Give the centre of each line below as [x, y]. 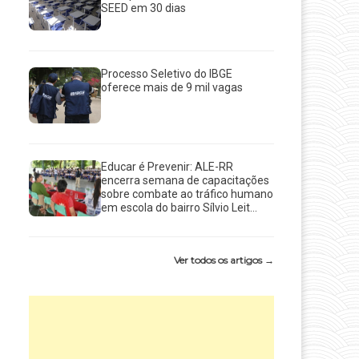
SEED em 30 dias [144, 8]
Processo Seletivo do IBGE [167, 74]
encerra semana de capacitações [186, 181]
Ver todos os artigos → [224, 260]
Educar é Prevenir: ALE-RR [167, 167]
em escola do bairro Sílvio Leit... [179, 208]
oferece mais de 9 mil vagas [172, 88]
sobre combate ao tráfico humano [188, 194]
